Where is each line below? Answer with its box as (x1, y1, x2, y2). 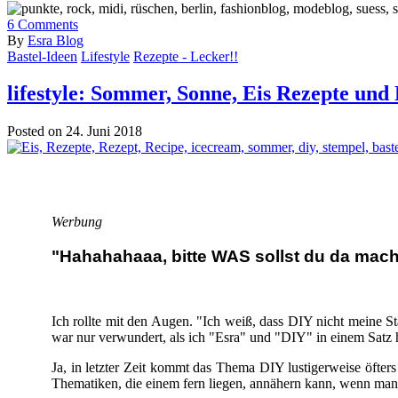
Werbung (52, 214, 109, 230)
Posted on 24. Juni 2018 (7, 123, 142, 139)
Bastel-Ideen (7, 48, 77, 64)
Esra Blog (28, 32, 84, 48)
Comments (14, 16, 78, 32)
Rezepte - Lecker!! (133, 48, 238, 64)
